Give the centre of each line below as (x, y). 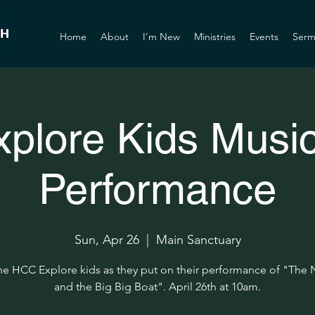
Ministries (215, 37)
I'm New (161, 37)
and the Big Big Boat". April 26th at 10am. (157, 287)
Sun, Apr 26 (107, 240)
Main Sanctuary (198, 240)
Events (264, 37)
